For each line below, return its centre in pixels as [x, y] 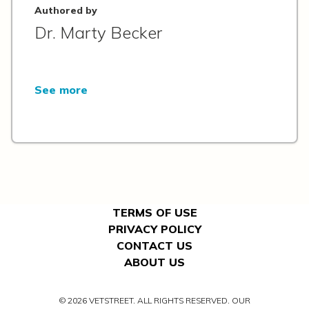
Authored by [66, 10]
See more [61, 89]
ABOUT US [154, 262]
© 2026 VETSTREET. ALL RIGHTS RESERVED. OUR [154, 300]
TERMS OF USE [154, 212]
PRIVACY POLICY [154, 229]
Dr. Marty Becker [98, 32]
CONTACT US [154, 245]
